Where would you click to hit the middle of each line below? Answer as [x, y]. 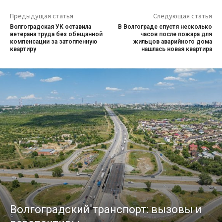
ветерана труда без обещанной [56, 34]
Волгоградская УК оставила [51, 27]
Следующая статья [182, 16]
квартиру [23, 49]
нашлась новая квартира [176, 49]
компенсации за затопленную [54, 41]
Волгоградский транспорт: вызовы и [106, 209]
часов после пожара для [176, 34]
